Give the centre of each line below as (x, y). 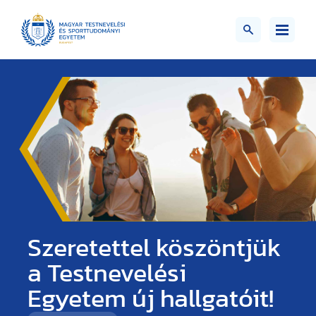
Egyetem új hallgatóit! (151, 299)
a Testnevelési (107, 273)
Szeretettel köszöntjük (154, 248)
